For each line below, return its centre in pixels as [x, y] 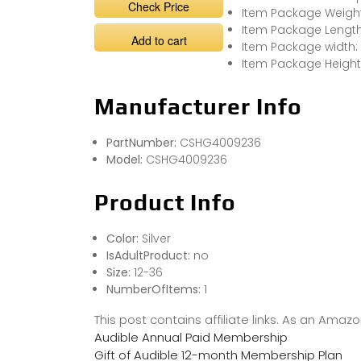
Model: [126, 160]
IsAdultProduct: [150, 256]
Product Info [165, 203]
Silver [156, 239]
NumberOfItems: [155, 290]
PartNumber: [143, 143]
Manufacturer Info [198, 107]
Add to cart [159, 41]
